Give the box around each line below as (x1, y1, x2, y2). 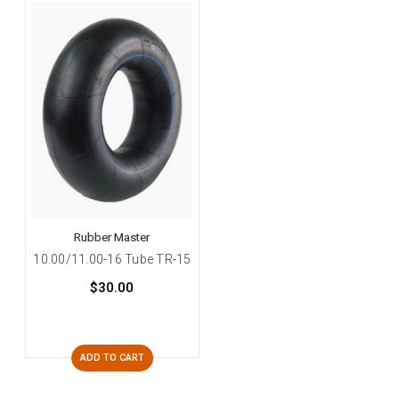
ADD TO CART (79, 351, 144, 363)
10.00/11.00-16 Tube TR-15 (33, 251, 191, 266)
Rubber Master (74, 230, 151, 244)
